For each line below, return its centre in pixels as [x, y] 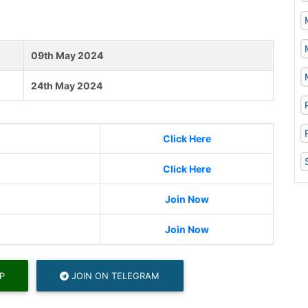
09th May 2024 [67, 56]
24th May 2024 [67, 86]
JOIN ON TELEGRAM [114, 275]
